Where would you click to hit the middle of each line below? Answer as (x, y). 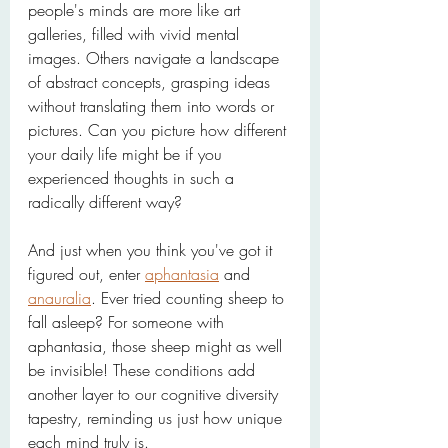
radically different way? (105, 202)
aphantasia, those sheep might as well (157, 346)
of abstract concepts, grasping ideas (151, 82)
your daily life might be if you (127, 154)
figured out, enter (86, 274)
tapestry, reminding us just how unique (157, 418)
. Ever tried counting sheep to (190, 298)
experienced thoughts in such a (133, 178)
